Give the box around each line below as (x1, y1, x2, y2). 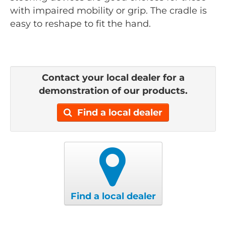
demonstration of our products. (38, 85, 188, 97)
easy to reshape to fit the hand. (10, 18, 151, 29)
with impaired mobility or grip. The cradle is (10, 5, 207, 16)
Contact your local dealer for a (41, 72, 185, 84)
